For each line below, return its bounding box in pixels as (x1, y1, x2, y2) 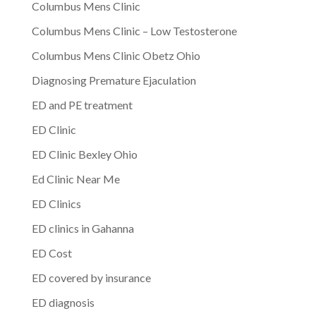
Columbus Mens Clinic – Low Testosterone (31, 23, 237, 37)
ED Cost (31, 245, 72, 260)
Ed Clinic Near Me (31, 171, 120, 186)
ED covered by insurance (31, 270, 151, 284)
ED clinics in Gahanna (31, 221, 134, 235)
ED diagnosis (31, 295, 95, 309)
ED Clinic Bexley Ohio (31, 147, 138, 161)
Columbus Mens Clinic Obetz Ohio (31, 48, 200, 62)
